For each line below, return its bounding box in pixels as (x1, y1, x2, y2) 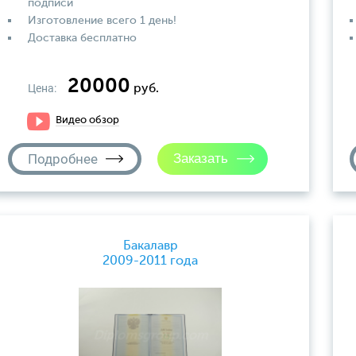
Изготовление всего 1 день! (28, 15, 176, 26)
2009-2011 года (103, 254, 198, 268)
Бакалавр (122, 239, 178, 253)
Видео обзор (56, 115, 119, 126)
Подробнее (28, 151, 98, 167)
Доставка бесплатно (28, 33, 137, 44)
